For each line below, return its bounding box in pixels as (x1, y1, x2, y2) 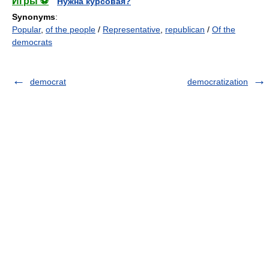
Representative (103, 25, 160, 34)
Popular (12, 25, 41, 34)
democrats (12, 37, 52, 47)
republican (165, 25, 205, 34)
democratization (187, 77, 248, 86)
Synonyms (12, 12, 55, 22)
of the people (46, 25, 95, 34)
